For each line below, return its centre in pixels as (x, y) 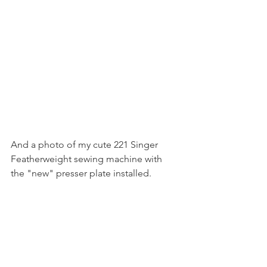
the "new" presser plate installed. (81, 173)
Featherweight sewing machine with (88, 159)
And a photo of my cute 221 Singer (86, 145)
